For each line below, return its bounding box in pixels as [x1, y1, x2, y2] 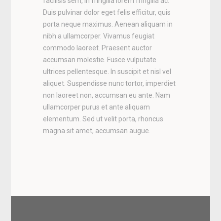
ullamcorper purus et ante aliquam [42, 103, 150, 111]
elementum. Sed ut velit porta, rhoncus [42, 114, 163, 123]
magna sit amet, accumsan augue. [42, 126, 150, 135]
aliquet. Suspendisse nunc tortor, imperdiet [42, 79, 176, 87]
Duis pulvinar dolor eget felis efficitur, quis [42, 8, 171, 16]
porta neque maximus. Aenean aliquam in [42, 20, 173, 28]
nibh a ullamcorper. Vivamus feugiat [42, 32, 154, 40]
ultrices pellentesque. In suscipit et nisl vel [42, 67, 171, 75]
